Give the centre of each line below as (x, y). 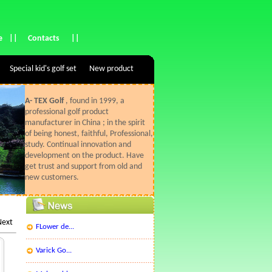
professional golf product (66, 112)
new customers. (52, 178)
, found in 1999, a (95, 101)
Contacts (44, 39)
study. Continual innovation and (78, 145)
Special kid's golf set (43, 69)
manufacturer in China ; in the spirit (85, 123)
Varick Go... (53, 250)
